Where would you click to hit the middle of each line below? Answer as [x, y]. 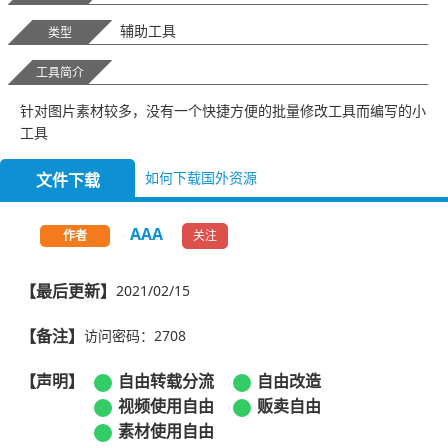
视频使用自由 [166, 405]
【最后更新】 [68, 290]
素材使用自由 [166, 430]
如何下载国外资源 [201, 177]
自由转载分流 [166, 380]
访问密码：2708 [135, 336]
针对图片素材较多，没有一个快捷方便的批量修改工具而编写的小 [223, 110]
